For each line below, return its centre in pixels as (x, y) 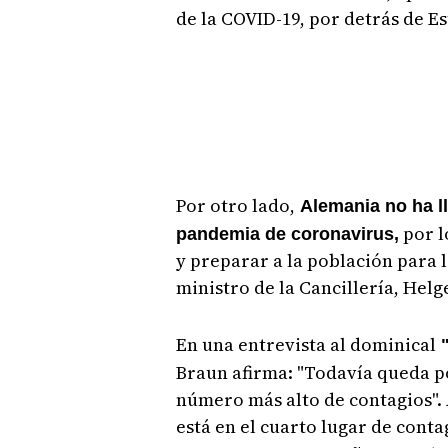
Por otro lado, (235, 205)
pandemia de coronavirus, (287, 233)
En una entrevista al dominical (305, 344)
